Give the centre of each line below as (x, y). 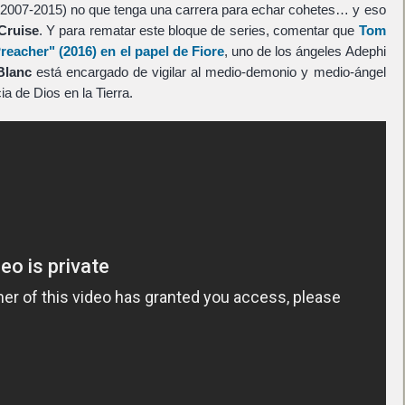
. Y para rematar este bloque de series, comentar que (198, 30)
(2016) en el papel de (123, 51)
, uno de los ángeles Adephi (305, 51)
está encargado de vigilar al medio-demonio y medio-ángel (208, 71)
